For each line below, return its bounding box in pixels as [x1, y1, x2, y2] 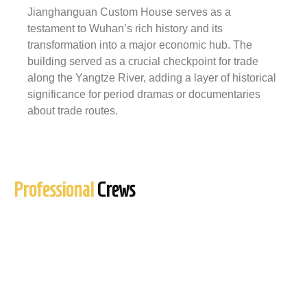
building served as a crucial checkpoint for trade [27, 55, 258, 67]
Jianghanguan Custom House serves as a [27, 5, 231, 18]
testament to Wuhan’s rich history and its [27, 22, 223, 34]
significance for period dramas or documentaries [27, 88, 260, 100]
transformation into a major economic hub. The [27, 38, 252, 51]
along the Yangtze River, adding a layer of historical [27, 71, 276, 84]
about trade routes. [27, 104, 118, 116]
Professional [14, 177, 94, 201]
